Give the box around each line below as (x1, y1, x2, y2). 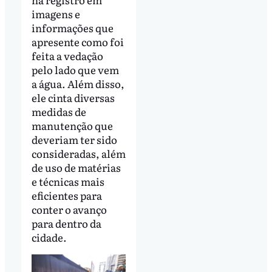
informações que (31, 19, 114, 35)
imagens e (31, 5, 80, 21)
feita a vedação (31, 47, 103, 63)
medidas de (31, 103, 86, 119)
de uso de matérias (31, 159, 121, 175)
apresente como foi (31, 33, 124, 49)
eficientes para (31, 187, 102, 203)
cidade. (31, 229, 67, 245)
